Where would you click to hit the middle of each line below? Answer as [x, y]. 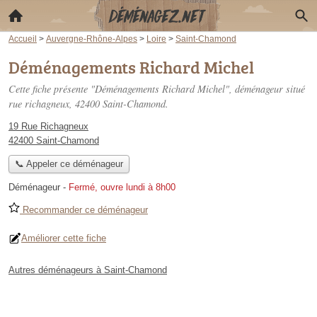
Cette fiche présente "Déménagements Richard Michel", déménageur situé [157, 89]
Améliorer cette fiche [64, 238]
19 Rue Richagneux [48, 126]
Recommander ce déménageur [84, 210]
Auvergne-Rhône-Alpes [92, 39]
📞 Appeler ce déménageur [69, 164]
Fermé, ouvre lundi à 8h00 [122, 188]
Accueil [23, 39]
